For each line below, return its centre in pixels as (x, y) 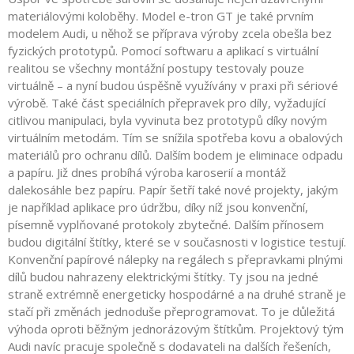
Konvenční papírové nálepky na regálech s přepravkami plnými (175, 259)
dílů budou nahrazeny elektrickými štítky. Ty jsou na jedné (163, 277)
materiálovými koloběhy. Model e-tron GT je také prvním (161, 16)
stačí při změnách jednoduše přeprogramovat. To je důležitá (171, 311)
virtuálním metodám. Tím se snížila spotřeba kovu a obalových (175, 137)
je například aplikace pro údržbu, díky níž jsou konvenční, (158, 207)
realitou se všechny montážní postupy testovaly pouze (156, 68)
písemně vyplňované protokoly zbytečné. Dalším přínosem (166, 224)
